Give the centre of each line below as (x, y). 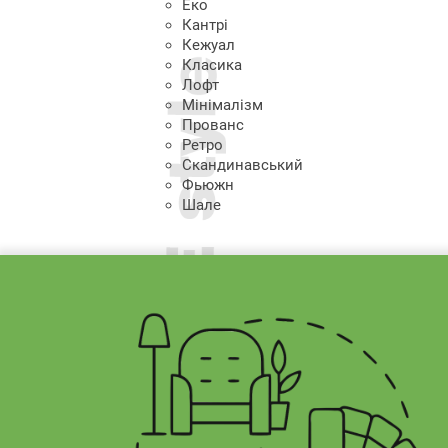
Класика (212, 65)
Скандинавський (242, 165)
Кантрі (205, 25)
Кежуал (208, 45)
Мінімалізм (222, 105)
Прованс (213, 125)
